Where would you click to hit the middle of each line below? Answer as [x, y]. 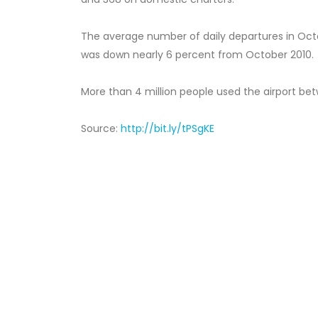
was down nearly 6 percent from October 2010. [197, 55]
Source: [101, 128]
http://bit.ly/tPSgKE [168, 128]
